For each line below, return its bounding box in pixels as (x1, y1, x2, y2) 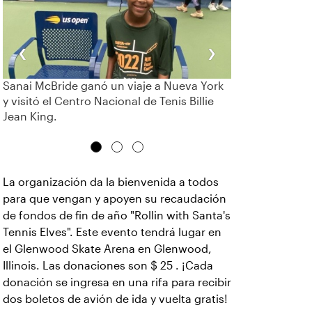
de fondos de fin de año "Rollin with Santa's (3, 210, 231, 222)
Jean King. (3, 111, 57, 123)
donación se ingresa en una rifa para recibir (3, 276, 231, 289)
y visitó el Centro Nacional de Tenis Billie (3, 95, 214, 108)
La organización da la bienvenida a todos (3, 176, 219, 189)
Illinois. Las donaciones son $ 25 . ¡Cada (3, 260, 213, 272)
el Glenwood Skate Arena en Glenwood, (3, 243, 212, 256)
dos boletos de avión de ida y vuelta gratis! (3, 293, 228, 306)
